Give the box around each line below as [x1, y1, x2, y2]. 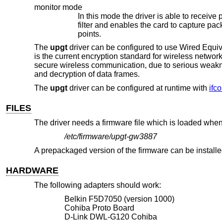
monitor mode [34, 2, 82, 11]
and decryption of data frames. [34, 70, 140, 79]
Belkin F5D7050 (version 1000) [64, 194, 174, 203]
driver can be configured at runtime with [67, 83, 209, 92]
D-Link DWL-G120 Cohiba [64, 212, 157, 221]
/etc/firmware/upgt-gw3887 [64, 132, 157, 141]
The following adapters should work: [34, 181, 161, 190]
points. [77, 29, 101, 38]
